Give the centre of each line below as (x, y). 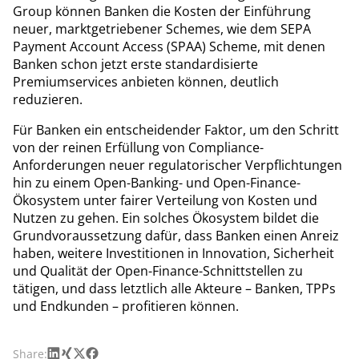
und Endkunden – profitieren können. (126, 306)
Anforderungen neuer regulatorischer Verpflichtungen (177, 165)
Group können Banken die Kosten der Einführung (162, 11)
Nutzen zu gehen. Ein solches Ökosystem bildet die (166, 218)
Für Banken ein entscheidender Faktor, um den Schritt (176, 129)
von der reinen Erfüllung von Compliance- (138, 147)
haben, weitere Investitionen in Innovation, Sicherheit (173, 253)
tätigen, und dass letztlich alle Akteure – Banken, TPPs (174, 288)
